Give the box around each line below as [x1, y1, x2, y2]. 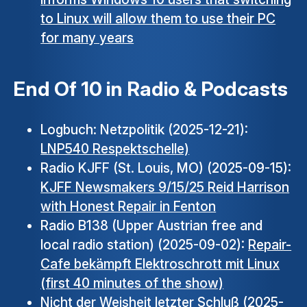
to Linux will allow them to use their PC [40, 10, 276, 27]
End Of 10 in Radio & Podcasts [13, 76, 288, 101]
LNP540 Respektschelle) [40, 140, 190, 158]
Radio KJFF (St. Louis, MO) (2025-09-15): [40, 160, 292, 177]
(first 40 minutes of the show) [40, 275, 224, 292]
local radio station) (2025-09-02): [40, 236, 249, 254]
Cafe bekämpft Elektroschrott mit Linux [40, 256, 280, 273]
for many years [40, 29, 134, 47]
